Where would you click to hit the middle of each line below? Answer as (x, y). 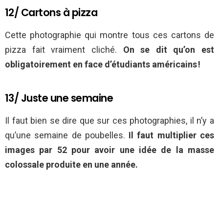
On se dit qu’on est (168, 50)
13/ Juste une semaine (59, 98)
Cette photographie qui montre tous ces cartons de (109, 35)
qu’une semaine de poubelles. (67, 135)
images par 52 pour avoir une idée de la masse (109, 150)
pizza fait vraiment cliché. (64, 50)
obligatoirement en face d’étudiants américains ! (103, 65)
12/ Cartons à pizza (51, 13)
